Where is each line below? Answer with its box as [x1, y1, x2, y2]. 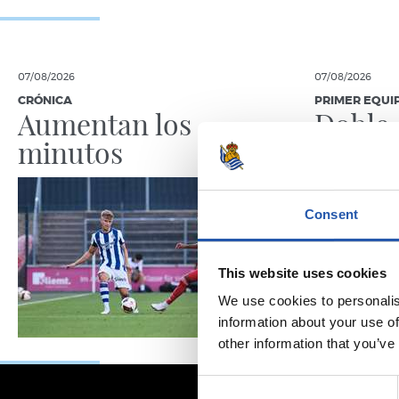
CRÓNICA [18, 95, 72, 107]
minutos [18, 133, 123, 171]
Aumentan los [18, 104, 191, 142]
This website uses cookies [217, 265, 387, 281]
